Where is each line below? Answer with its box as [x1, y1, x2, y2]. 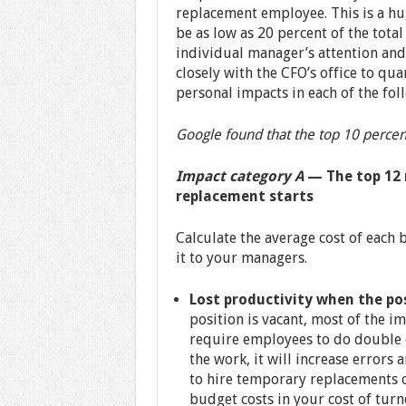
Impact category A [175, 167, 304, 185]
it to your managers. [175, 248, 307, 266]
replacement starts [175, 187, 317, 205]
